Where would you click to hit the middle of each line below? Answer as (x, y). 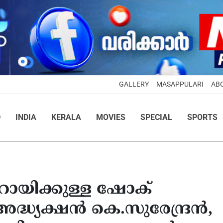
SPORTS (202, 117)
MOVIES (111, 117)
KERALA (66, 117)
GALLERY (134, 84)
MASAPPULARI (180, 84)
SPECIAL (156, 117)
